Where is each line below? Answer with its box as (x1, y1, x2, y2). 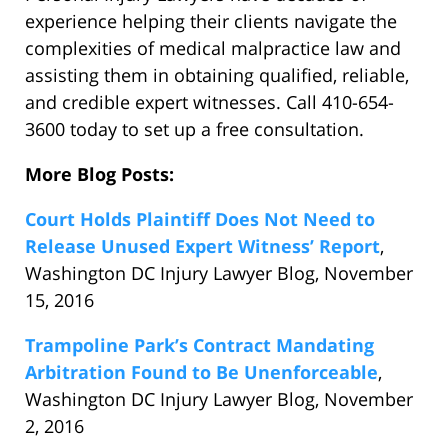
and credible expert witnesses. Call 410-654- (25, 90, 394, 115)
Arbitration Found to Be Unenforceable (25, 360, 378, 385)
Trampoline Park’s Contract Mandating (25, 333, 374, 358)
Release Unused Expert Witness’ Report (25, 234, 380, 259)
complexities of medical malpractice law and (25, 36, 401, 61)
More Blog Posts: (25, 162, 174, 187)
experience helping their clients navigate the (25, 9, 397, 34)
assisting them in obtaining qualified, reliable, (25, 63, 409, 88)
